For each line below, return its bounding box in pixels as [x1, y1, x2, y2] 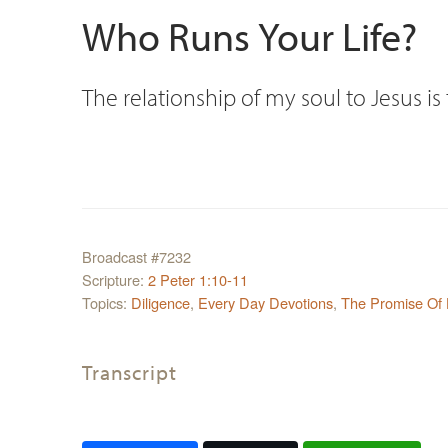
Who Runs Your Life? [82, 9, 417, 61]
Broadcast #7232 [82, 245, 191, 267]
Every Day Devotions [198, 291, 333, 313]
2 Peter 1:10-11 [148, 268, 248, 290]
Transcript [82, 358, 177, 385]
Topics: [82, 291, 131, 313]
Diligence [131, 291, 190, 313]
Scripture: [82, 268, 148, 290]
